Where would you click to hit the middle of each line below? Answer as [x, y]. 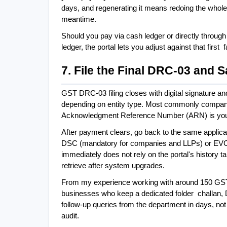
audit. [70, 216]
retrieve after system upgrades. [113, 165]
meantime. [79, 20]
